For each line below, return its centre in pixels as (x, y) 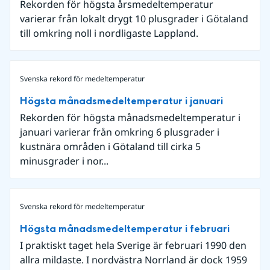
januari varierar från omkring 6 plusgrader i (120, 132)
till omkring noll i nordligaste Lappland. (109, 33)
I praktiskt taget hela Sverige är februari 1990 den (133, 246)
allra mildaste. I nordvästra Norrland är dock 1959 (133, 260)
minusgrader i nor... (64, 161)
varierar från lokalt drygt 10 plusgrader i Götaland (134, 19)
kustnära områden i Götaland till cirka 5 (110, 147)
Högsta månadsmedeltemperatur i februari (125, 229)
